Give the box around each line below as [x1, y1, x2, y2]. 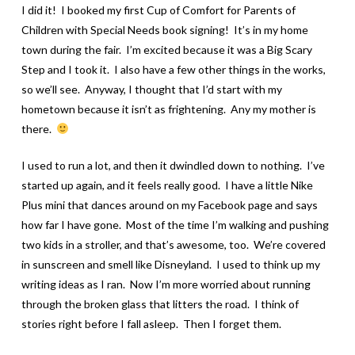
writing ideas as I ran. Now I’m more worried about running [21, 277, 311, 291]
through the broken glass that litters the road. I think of [21, 296, 299, 311]
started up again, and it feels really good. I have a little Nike [21, 177, 313, 192]
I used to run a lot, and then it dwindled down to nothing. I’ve [21, 158, 325, 172]
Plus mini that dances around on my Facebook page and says [21, 197, 318, 212]
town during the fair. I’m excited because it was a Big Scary [21, 42, 312, 56]
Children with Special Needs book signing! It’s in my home [21, 22, 308, 36]
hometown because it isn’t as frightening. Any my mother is [21, 101, 316, 116]
